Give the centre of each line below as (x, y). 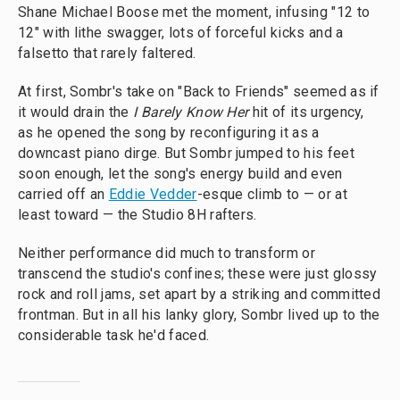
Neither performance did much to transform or (167, 253)
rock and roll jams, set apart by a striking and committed (200, 294)
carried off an (63, 194)
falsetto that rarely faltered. (107, 53)
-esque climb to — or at (272, 194)
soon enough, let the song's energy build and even (180, 173)
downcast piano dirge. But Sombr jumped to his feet (186, 153)
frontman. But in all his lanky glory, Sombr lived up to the (199, 314)
